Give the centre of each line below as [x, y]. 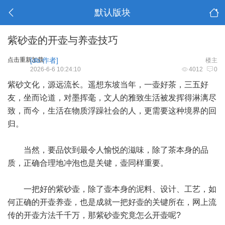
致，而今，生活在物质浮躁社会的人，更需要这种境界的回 [112, 111]
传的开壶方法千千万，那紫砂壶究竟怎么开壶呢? [98, 215]
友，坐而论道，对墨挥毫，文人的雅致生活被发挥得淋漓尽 [112, 98]
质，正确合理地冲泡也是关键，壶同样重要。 [88, 163]
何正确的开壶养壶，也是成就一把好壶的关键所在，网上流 [112, 202]
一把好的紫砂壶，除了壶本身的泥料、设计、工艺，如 [112, 189]
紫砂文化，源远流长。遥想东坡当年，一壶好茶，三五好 [108, 85]
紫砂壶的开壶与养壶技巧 [63, 40]
